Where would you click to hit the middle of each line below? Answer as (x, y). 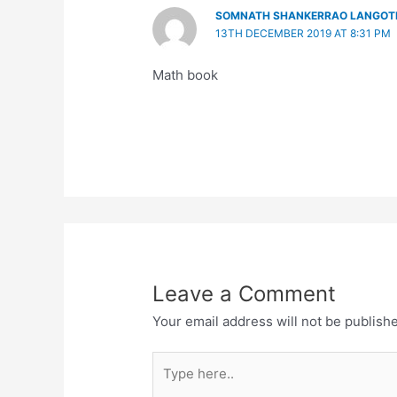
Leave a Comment (245, 293)
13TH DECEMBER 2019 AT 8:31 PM (303, 33)
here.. (170, 383)
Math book (186, 74)
